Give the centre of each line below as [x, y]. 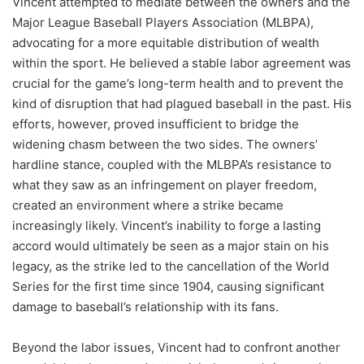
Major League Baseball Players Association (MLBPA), [163, 22]
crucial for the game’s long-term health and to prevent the [178, 83]
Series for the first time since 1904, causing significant [168, 286]
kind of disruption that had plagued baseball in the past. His [182, 103]
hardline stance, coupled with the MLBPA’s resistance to [172, 164]
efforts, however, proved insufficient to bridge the [156, 123]
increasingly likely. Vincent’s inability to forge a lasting [167, 225]
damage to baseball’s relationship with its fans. [145, 306]
